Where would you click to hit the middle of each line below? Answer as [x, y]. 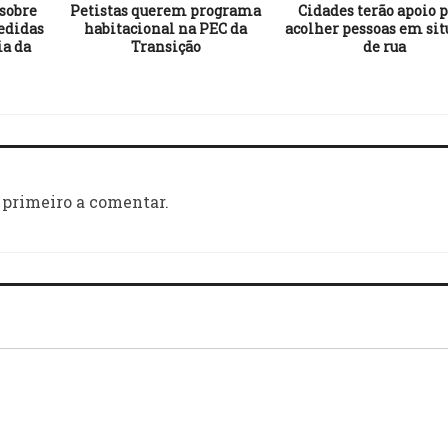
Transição [165, 46]
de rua [384, 46]
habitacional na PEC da [165, 28]
